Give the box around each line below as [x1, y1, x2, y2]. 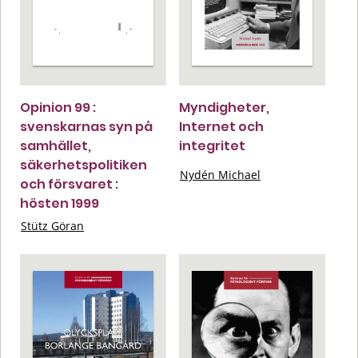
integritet [179, 136, 245, 155]
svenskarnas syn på [20, 117, 153, 136]
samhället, [20, 136, 91, 155]
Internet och [179, 117, 264, 136]
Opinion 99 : [20, 97, 96, 117]
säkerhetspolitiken [20, 155, 147, 174]
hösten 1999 [20, 193, 99, 213]
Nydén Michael [180, 166, 261, 182]
